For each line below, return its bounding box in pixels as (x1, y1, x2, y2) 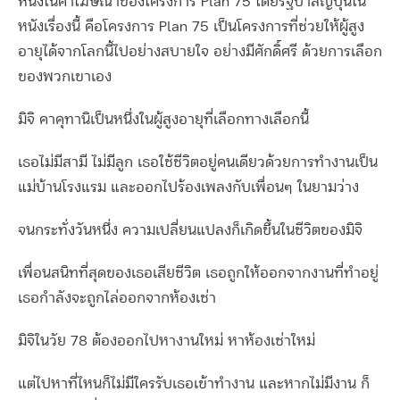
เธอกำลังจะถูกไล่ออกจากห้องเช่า (18, 291, 216, 306)
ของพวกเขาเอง (18, 70, 112, 85)
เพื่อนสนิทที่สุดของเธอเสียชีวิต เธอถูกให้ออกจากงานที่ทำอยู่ (18, 266, 379, 281)
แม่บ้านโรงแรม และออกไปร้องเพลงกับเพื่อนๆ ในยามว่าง (18, 180, 359, 196)
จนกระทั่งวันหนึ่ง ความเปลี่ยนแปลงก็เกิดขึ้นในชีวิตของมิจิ (18, 223, 362, 238)
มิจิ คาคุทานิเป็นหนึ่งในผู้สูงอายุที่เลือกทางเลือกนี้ (18, 112, 309, 128)
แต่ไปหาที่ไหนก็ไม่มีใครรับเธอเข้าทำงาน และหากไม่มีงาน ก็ (18, 377, 370, 392)
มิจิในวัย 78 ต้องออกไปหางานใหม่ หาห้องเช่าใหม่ (18, 334, 315, 349)
